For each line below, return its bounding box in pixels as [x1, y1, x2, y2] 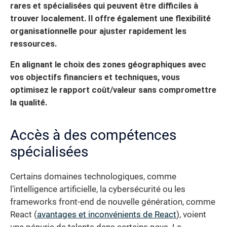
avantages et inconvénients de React [37, 210, 176, 220]
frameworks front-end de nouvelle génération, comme [10, 197, 215, 207]
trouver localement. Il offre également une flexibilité [10, 13, 211, 23]
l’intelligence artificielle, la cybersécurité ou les [10, 184, 185, 195]
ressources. [10, 39, 57, 49]
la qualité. [10, 98, 47, 108]
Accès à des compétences [10, 127, 176, 144]
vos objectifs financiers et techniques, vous [10, 72, 180, 83]
